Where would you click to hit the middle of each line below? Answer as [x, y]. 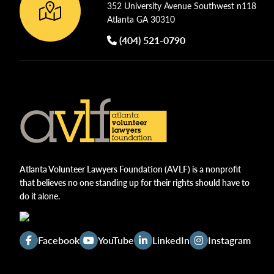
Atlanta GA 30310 [141, 19]
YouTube [116, 240]
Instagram [229, 240]
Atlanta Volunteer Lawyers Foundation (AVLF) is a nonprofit [130, 169]
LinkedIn [171, 240]
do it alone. [40, 196]
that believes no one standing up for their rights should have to [135, 182]
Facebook [59, 240]
